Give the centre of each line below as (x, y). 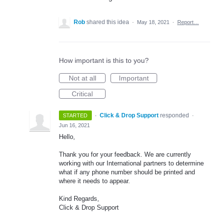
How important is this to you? (104, 60)
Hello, (67, 137)
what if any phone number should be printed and (127, 172)
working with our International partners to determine (131, 164)
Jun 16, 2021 (74, 125)
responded (175, 115)
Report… (188, 22)
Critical (82, 94)
